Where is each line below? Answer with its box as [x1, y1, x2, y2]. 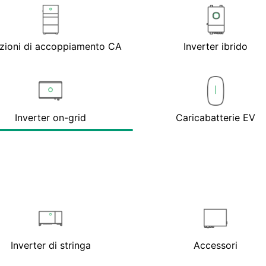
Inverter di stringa [10, 239, 91, 251]
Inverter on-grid [15, 111, 87, 123]
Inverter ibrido [183, 40, 248, 52]
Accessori [193, 239, 237, 251]
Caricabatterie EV [175, 111, 255, 123]
